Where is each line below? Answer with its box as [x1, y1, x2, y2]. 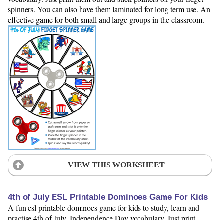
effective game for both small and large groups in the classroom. [8, 14, 204, 25]
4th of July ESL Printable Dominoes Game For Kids [8, 192, 208, 202]
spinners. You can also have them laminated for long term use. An [8, 3, 210, 14]
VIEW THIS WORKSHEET [67, 161, 165, 169]
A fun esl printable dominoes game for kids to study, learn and [8, 202, 199, 213]
